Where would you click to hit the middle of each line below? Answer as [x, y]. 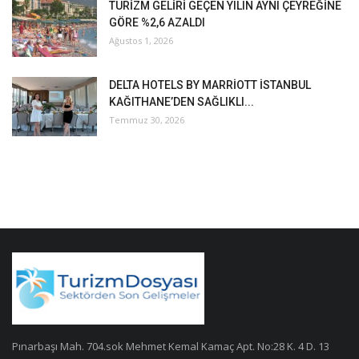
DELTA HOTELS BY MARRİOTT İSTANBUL [210, 85]
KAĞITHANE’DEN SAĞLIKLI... [182, 101]
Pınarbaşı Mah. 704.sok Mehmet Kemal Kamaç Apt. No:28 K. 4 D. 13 [171, 346]
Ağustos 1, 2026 [141, 40]
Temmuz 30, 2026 [147, 119]
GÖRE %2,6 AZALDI [157, 22]
